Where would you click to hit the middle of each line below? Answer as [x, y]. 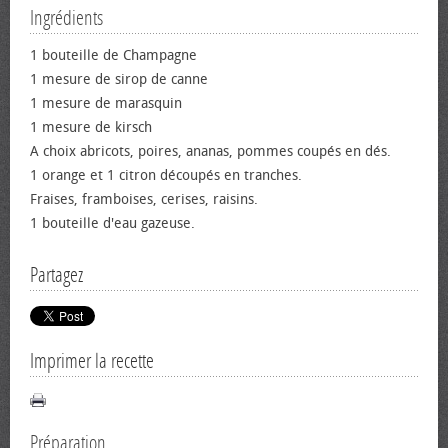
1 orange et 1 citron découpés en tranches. [166, 175]
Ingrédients [66, 18]
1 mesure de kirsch [91, 127]
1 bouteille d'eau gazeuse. [112, 223]
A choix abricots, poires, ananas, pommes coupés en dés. [210, 151]
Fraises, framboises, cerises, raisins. [144, 199]
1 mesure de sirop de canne [119, 79]
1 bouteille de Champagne [113, 55]
